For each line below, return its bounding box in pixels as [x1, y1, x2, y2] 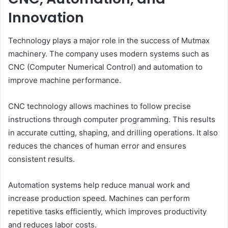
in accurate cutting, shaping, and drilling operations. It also [8, 127, 218, 137]
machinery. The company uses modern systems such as [8, 48, 209, 59]
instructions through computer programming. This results [8, 114, 215, 124]
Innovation [8, 8, 84, 27]
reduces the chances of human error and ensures [8, 140, 186, 151]
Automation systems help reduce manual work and [8, 180, 190, 190]
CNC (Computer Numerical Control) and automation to [8, 62, 203, 72]
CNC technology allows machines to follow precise [8, 101, 191, 111]
